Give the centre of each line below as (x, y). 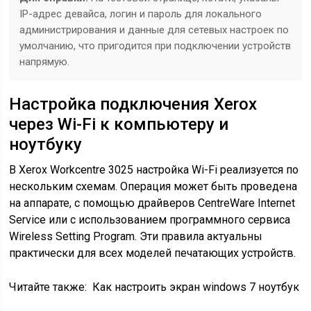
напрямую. (45, 62)
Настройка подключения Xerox (133, 104)
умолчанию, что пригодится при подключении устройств (155, 46)
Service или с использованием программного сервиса (150, 220)
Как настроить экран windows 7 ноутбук (196, 287)
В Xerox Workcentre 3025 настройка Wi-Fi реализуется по (154, 170)
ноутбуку (46, 144)
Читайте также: (48, 287)
